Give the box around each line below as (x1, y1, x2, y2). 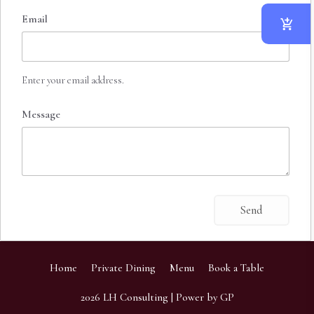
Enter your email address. (22, 74, 124, 86)
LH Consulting (102, 290, 168, 303)
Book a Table (208, 261, 264, 274)
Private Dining (91, 261, 156, 274)
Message (22, 107, 60, 122)
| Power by (168, 290, 220, 303)
